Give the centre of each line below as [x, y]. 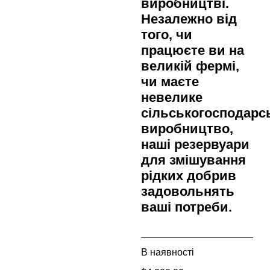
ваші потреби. [187, 207]
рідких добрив [189, 175]
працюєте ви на [193, 50]
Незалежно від [189, 19]
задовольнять [188, 191]
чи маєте [170, 81]
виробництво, [187, 128]
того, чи [167, 34]
